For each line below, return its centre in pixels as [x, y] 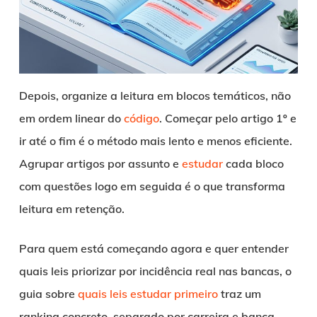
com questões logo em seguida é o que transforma [152, 186]
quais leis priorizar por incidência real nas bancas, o [155, 271]
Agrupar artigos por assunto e [100, 164]
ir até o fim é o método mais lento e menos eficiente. [155, 141]
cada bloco [253, 164]
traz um [239, 294]
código [141, 119]
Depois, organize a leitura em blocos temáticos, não [155, 96]
